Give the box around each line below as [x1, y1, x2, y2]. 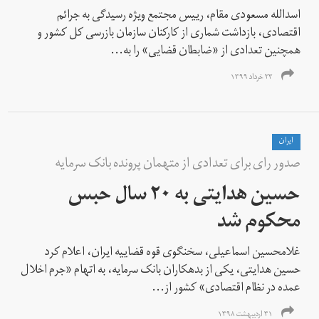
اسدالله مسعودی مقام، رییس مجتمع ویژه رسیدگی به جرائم [57, 3, 301, 29]
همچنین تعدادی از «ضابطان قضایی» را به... [110, 38, 301, 65]
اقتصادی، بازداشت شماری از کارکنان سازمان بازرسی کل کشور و [37, 21, 301, 47]
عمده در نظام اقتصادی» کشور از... [152, 276, 301, 302]
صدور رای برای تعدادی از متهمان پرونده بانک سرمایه [55, 150, 301, 179]
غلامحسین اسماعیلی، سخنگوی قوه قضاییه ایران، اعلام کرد [45, 240, 301, 266]
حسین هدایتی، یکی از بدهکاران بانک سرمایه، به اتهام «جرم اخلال [21, 258, 301, 284]
